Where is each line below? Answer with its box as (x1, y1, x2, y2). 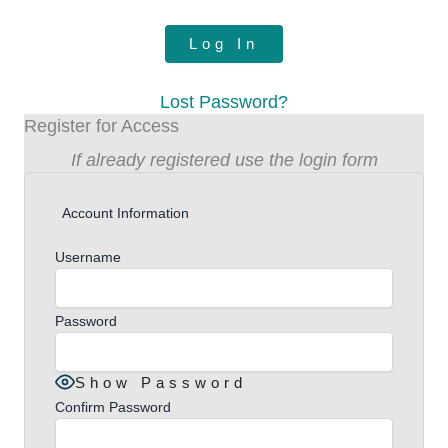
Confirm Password (55, 399, 171, 415)
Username (55, 249, 121, 265)
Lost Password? (160, 92, 288, 112)
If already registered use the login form (70, 150, 378, 170)
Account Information (62, 205, 189, 221)
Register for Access (24, 116, 179, 136)
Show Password (75, 375, 247, 391)
